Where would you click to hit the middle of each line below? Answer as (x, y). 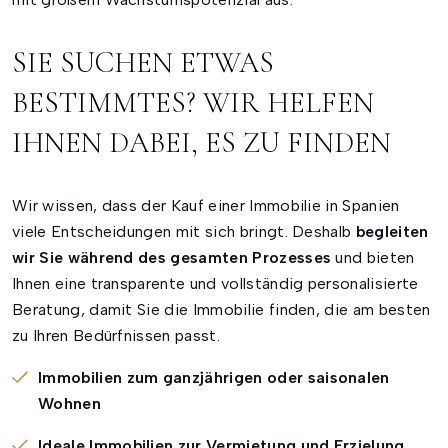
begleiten (392, 232)
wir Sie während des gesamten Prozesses (172, 258)
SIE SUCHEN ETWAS (143, 63)
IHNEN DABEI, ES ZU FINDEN (201, 143)
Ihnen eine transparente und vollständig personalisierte (215, 284)
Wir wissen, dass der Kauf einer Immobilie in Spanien (206, 206)
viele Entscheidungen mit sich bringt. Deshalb (184, 232)
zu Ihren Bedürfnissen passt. (116, 336)
